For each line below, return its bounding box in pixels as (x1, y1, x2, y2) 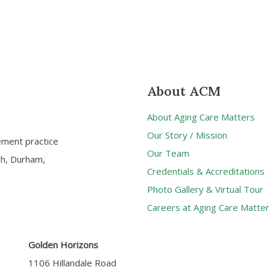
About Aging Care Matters (147, 110, 255, 123)
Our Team (147, 146, 189, 159)
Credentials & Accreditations (147, 165, 265, 177)
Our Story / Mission (147, 128, 227, 141)
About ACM (147, 82, 221, 99)
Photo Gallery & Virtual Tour (147, 183, 263, 195)
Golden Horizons (28, 239, 98, 251)
